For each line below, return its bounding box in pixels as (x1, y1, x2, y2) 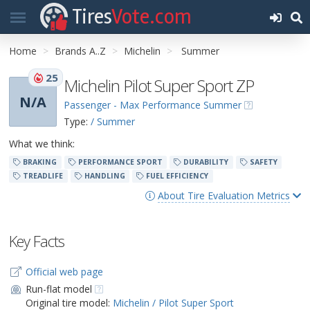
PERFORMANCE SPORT (75, 157, 163, 167)
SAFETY (248, 157, 278, 167)
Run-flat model (25, 282, 95, 295)
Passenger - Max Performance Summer (64, 98, 241, 111)
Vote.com (111, 4, 192, 30)
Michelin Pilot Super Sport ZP (64, 74, 254, 97)
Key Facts (9, 230, 64, 251)
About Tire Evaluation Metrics (158, 189, 290, 202)
